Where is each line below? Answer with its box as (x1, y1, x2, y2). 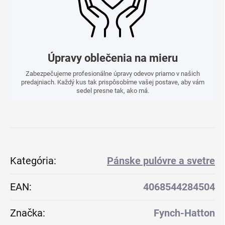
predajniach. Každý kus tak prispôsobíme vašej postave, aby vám (21, 78, 204, 86)
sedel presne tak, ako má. (76, 87, 149, 95)
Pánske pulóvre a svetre (107, 155, 215, 167)
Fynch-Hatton (154, 207, 215, 219)
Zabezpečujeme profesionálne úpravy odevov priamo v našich (25, 70, 200, 78)
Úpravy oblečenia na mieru (47, 52, 178, 65)
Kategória (10, 155, 54, 167)
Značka (10, 207, 43, 219)
